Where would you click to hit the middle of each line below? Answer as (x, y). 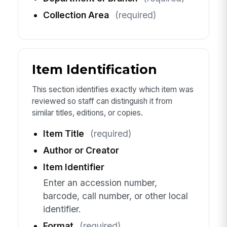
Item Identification (94, 69)
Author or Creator (81, 150)
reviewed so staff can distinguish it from (102, 101)
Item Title (63, 134)
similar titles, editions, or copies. (87, 112)
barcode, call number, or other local (115, 196)
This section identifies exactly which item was (112, 89)
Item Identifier (73, 167)
